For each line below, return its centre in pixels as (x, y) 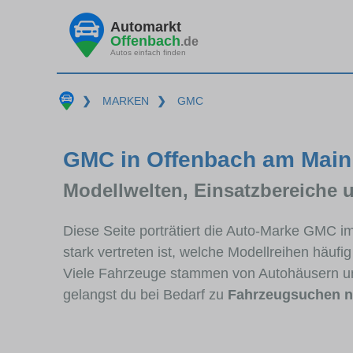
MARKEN (125, 101)
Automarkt (146, 26)
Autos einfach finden (148, 52)
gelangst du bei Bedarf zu (145, 294)
